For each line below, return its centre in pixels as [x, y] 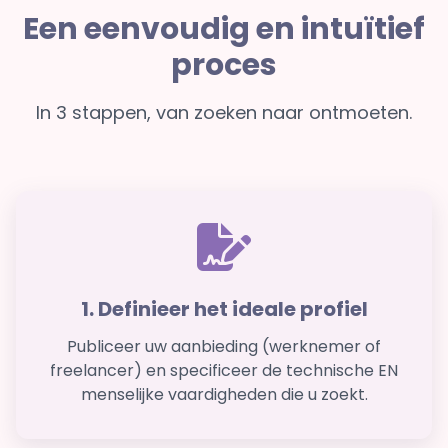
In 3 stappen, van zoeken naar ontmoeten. [224, 112]
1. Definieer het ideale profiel [224, 309]
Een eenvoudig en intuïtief [224, 29]
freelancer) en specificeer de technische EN [224, 370]
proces [224, 65]
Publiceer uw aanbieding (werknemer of [224, 346]
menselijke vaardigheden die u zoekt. [224, 394]
